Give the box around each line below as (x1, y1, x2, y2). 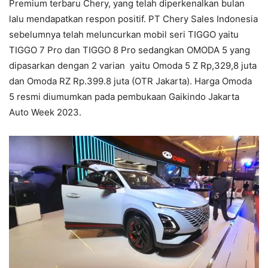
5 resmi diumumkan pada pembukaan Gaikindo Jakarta (9, 91, 239, 103)
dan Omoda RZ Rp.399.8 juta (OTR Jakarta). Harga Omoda (9, 75, 252, 87)
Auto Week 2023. (9, 106, 81, 118)
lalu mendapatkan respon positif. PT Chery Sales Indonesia (9, 13, 258, 25)
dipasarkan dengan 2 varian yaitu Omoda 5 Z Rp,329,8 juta (9, 60, 257, 72)
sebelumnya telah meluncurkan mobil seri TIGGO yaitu (9, 29, 239, 41)
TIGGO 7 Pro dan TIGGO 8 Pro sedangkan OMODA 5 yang (9, 44, 250, 56)
